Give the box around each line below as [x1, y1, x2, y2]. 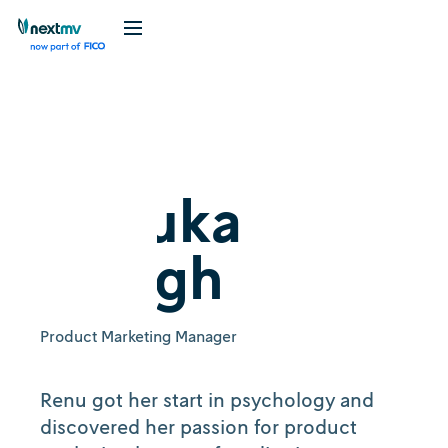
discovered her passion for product [40, 414, 357, 438]
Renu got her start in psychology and [40, 387, 374, 411]
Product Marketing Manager [40, 326, 237, 346]
